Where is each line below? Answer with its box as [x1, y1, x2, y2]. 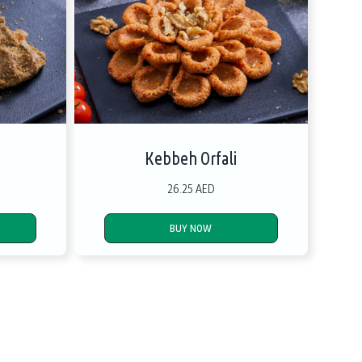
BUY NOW [170, 221, 213, 236]
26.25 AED [166, 180, 215, 197]
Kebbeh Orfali [145, 147, 238, 170]
